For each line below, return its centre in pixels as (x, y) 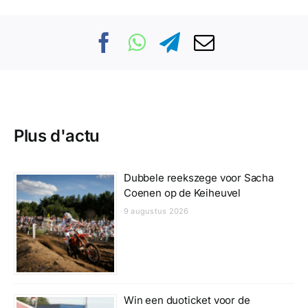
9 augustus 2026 (156, 211)
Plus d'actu (57, 135)
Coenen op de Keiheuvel (182, 193)
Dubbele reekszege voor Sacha (198, 178)
